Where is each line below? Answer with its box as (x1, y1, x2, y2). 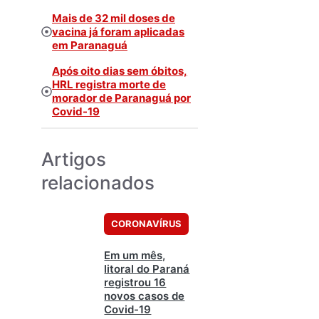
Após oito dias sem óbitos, (52, 64, 187, 78)
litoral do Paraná (104, 261, 190, 276)
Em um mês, (104, 248, 166, 262)
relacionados (41, 172, 155, 194)
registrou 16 (104, 275, 167, 289)
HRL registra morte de (52, 78, 166, 92)
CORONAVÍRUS (111, 218, 182, 230)
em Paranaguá (52, 38, 127, 52)
